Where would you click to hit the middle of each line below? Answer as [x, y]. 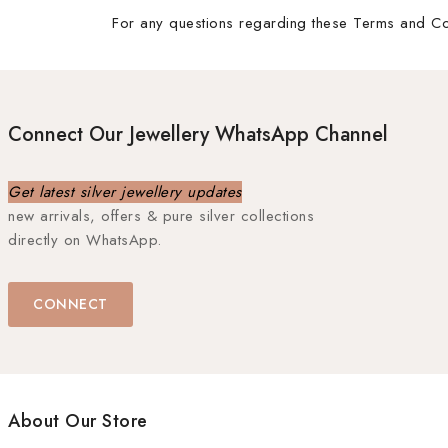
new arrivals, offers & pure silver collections [161, 216]
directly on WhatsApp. [85, 240]
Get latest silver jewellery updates [125, 192]
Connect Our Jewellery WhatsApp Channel [198, 134]
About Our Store [78, 421]
